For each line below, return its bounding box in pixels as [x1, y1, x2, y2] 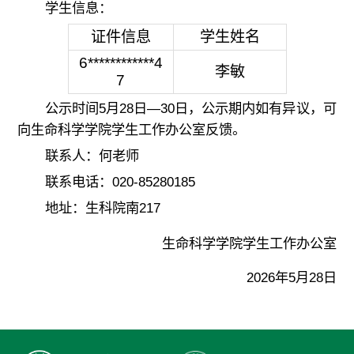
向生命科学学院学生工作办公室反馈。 [17, 122, 247, 138]
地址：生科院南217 [44, 200, 160, 217]
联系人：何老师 [44, 148, 139, 164]
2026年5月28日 [246, 269, 337, 285]
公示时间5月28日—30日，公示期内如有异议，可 [44, 100, 337, 117]
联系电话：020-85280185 [44, 174, 195, 190]
